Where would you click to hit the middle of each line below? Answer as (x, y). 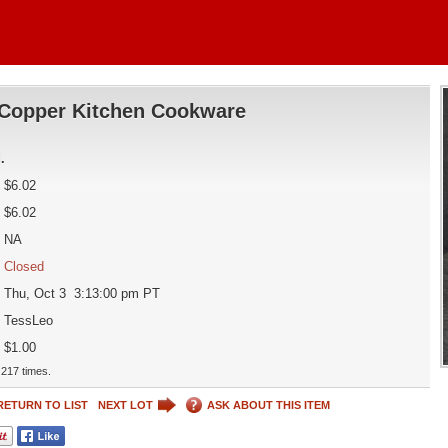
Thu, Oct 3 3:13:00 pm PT (81, 293)
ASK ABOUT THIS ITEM (268, 404)
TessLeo (28, 320)
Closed (23, 266)
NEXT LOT (125, 404)
